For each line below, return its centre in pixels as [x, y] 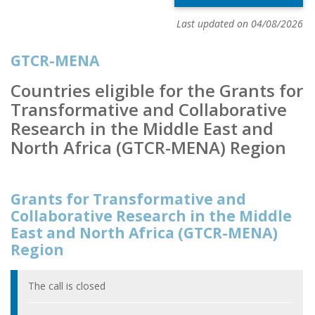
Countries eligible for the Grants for [157, 90]
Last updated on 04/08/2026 [240, 23]
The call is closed [67, 286]
